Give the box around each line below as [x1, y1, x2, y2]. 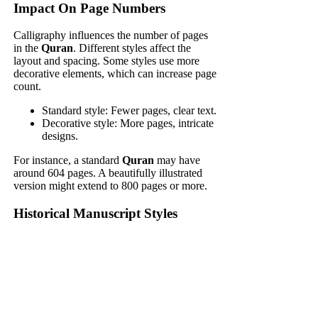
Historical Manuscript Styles [13, 206, 178, 221]
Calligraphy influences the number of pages [13, 29, 209, 42]
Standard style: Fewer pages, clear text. [42, 104, 217, 117]
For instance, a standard [13, 154, 123, 167]
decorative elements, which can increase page [13, 67, 217, 80]
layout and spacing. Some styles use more [13, 55, 200, 67]
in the [13, 42, 42, 55]
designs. [42, 130, 79, 143]
